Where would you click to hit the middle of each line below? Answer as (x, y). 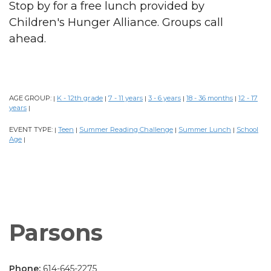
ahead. (28, 38)
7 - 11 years (126, 98)
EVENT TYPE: (32, 129)
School (247, 129)
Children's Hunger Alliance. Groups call (116, 22)
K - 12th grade (80, 98)
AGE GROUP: (31, 98)
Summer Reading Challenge (126, 129)
